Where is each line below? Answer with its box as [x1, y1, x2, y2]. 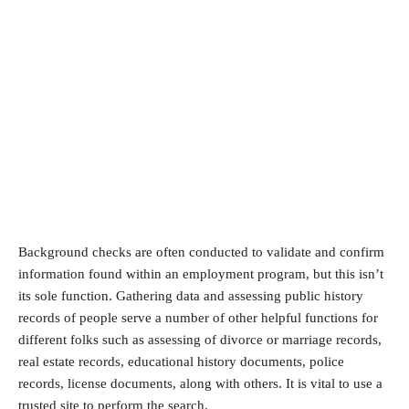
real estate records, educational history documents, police [18, 353, 344, 369]
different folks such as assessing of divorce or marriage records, [18, 331, 382, 347]
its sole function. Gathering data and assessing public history [18, 288, 363, 303]
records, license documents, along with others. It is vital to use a [18, 375, 383, 391]
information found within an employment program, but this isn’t [18, 266, 383, 281]
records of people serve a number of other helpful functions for [18, 309, 378, 325]
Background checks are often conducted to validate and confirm [18, 244, 384, 259]
